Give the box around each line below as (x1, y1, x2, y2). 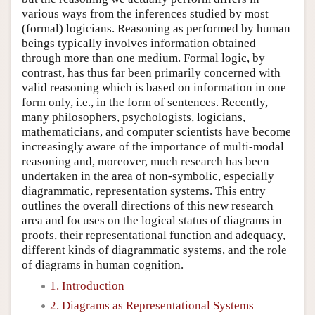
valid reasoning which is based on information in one (22, 80, 286, 94)
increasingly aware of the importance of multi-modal (22, 139, 284, 153)
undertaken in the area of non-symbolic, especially (22, 169, 274, 183)
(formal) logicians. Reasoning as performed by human (22, 21, 290, 35)
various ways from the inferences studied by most (22, 6, 269, 20)
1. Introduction (50, 278, 124, 292)
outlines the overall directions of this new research (22, 198, 274, 212)
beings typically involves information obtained (22, 36, 256, 50)
